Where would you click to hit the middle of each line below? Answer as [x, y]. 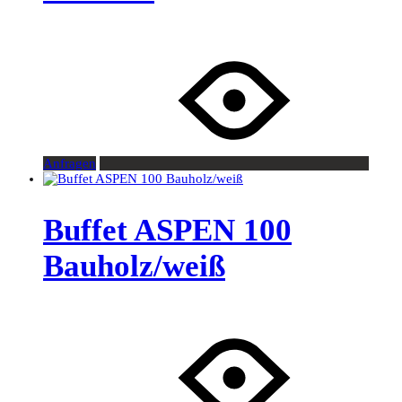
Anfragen [70, 164]
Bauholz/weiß [134, 267]
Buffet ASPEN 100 [167, 231]
